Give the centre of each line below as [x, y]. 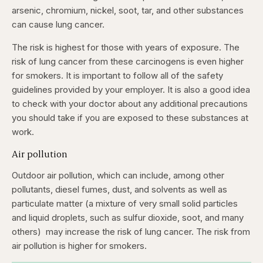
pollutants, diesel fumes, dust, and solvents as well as [119, 189]
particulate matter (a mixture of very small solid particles [125, 203]
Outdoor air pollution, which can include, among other [118, 175]
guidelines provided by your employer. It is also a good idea [131, 89]
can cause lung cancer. [59, 24]
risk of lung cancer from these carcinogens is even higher [128, 61]
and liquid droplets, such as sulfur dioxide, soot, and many [128, 217]
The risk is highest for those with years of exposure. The [126, 47]
